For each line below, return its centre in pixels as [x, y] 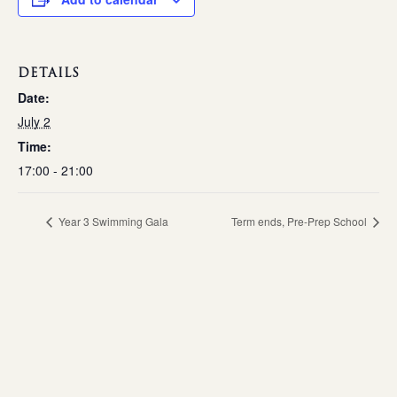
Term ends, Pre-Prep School [300, 222]
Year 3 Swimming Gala [112, 222]
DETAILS [49, 73]
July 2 [34, 121]
